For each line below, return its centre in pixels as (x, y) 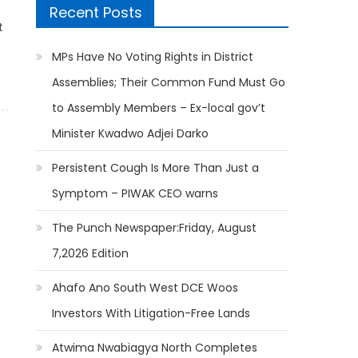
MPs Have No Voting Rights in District (153, 57)
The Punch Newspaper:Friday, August (155, 228)
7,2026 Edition (91, 253)
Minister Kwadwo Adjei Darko (131, 133)
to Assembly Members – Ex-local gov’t (159, 108)
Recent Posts (96, 12)
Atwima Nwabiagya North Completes (155, 348)
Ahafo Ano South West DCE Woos (145, 288)
